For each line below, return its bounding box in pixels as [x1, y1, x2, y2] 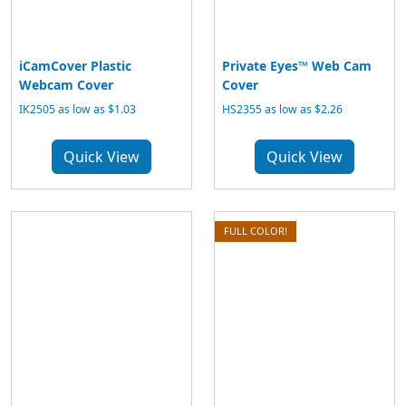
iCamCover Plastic [19, 57, 131, 74]
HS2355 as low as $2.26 [222, 101, 343, 117]
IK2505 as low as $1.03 [19, 101, 136, 117]
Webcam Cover [19, 76, 113, 93]
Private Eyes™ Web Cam [222, 57, 372, 74]
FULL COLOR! [224, 224, 287, 237]
